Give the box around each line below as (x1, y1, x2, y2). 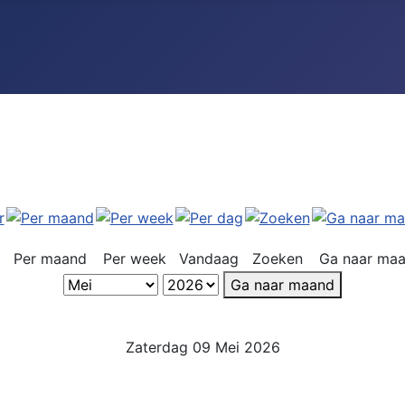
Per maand (13, 250, 87, 268)
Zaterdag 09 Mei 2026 (125, 338, 280, 356)
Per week (102, 250, 166, 268)
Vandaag (179, 250, 239, 268)
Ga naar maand (231, 276, 334, 294)
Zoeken (251, 250, 303, 268)
